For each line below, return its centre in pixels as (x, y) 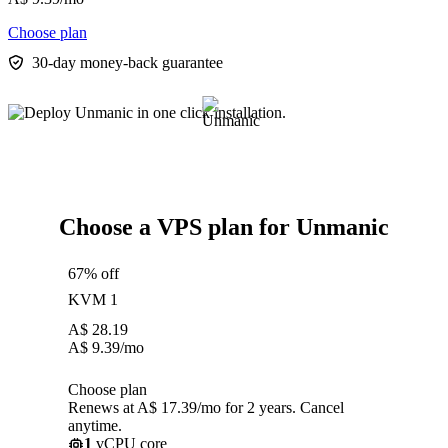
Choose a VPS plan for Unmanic (224, 227)
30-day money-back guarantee (127, 63)
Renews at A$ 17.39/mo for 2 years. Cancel (206, 408)
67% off (93, 274)
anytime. (95, 426)
